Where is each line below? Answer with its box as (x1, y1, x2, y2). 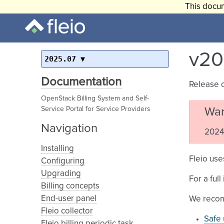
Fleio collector (41, 207, 93, 215)
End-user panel (41, 194, 96, 203)
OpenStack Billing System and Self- (41, 95, 149, 102)
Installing (41, 144, 74, 153)
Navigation (41, 122, 97, 134)
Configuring (41, 157, 84, 165)
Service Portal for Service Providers (41, 105, 150, 112)
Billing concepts (41, 182, 99, 190)
